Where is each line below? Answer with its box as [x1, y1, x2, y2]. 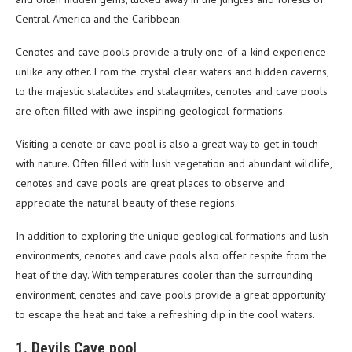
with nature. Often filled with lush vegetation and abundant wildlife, [16, 156, 332, 171]
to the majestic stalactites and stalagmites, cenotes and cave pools [16, 84, 328, 99]
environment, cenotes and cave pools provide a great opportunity [16, 288, 325, 302]
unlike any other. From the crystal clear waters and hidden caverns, [16, 64, 328, 79]
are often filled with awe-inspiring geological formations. [16, 104, 285, 119]
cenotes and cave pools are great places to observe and [16, 176, 284, 191]
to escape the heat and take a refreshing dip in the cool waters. [16, 307, 315, 322]
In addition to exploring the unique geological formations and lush [16, 229, 328, 244]
